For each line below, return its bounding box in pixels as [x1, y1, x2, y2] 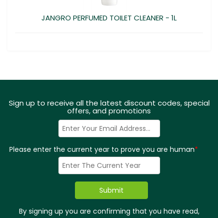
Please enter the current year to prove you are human [9, 145, 195, 154]
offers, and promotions [67, 106, 151, 116]
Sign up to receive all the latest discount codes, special [8, 98, 210, 108]
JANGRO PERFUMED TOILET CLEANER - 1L [41, 13, 177, 23]
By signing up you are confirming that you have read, [18, 206, 200, 216]
